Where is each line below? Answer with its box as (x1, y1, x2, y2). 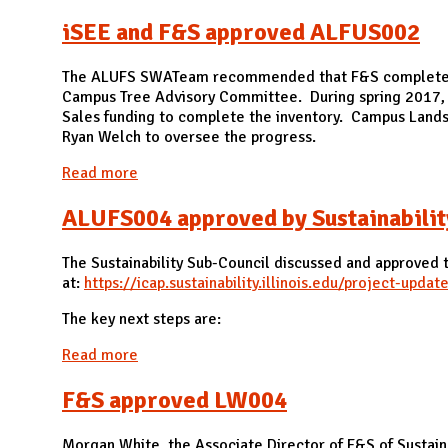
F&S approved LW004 (62, 384, 287, 415)
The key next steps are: (62, 308, 221, 329)
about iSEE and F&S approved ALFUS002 (138, 163, 417, 184)
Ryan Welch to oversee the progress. (62, 127, 316, 148)
